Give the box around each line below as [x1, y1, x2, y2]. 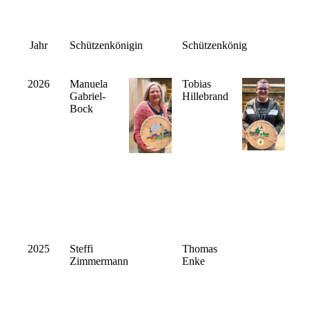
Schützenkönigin [70, 39, 143, 52]
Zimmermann [70, 255, 128, 268]
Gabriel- [70, 90, 106, 103]
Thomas [182, 243, 217, 255]
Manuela [70, 78, 108, 90]
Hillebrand [182, 90, 228, 103]
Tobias [182, 78, 211, 90]
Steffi [70, 243, 93, 255]
